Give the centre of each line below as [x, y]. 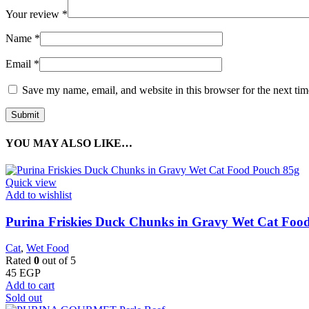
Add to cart [30, 286]
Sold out [24, 298]
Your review [34, 14]
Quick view [31, 183]
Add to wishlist [39, 195]
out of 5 [58, 261]
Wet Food [48, 248]
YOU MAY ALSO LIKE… [69, 143]
